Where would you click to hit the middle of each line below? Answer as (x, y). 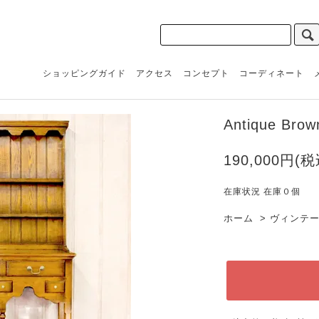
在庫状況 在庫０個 (262, 192)
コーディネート (272, 74)
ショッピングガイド (84, 74)
